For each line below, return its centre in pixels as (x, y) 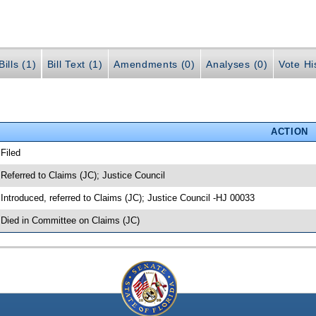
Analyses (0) (237, 65)
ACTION (289, 131)
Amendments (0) (154, 65)
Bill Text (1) (75, 65)
